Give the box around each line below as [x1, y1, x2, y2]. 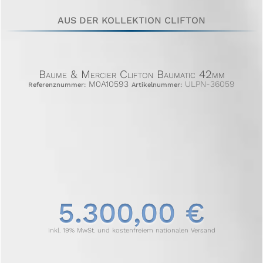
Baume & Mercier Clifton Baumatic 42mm [38, 68, 225, 82]
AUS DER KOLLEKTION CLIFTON [58, 15, 205, 26]
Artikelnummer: [131, 81, 182, 89]
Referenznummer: [28, 81, 86, 89]
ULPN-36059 [182, 79, 235, 89]
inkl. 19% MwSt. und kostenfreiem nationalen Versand [48, 227, 215, 235]
